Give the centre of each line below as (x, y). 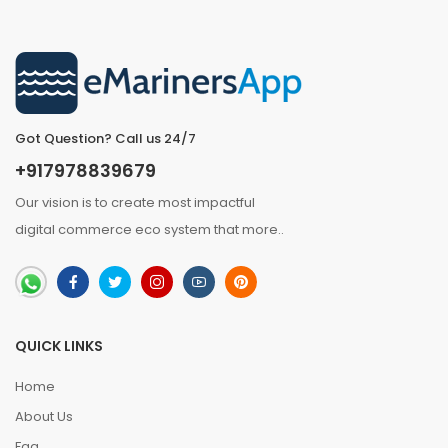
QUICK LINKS (59, 346)
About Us (44, 417)
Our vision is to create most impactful (135, 203)
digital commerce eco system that (128, 230)
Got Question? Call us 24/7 (105, 139)
